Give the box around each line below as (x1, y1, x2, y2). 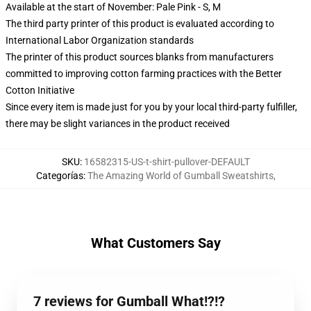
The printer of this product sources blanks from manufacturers (6, 51, 274, 62)
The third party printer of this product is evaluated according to (6, 18, 274, 29)
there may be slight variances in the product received (6, 118, 230, 129)
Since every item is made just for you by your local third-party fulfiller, (6, 101, 297, 112)
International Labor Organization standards (6, 35, 194, 46)
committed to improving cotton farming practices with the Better (6, 68, 282, 79)
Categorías (35, 170, 83, 181)
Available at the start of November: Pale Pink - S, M (6, 1, 221, 12)
